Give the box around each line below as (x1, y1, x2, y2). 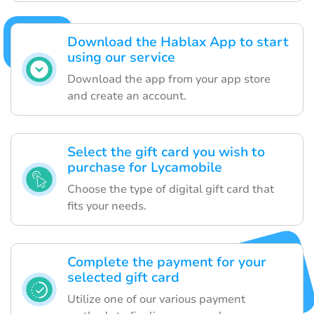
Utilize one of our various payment (67, 292, 245, 308)
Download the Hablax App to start (67, 33, 289, 52)
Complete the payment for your (67, 253, 266, 272)
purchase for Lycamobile (67, 158, 222, 177)
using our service (67, 48, 175, 67)
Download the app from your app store (67, 71, 271, 88)
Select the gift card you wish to (67, 143, 265, 162)
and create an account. (67, 88, 186, 104)
